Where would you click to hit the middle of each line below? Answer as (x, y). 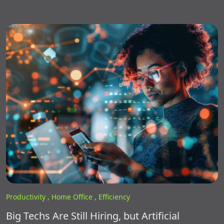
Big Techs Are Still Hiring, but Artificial (93, 215)
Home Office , (75, 196)
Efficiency (114, 196)
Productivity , (29, 196)
